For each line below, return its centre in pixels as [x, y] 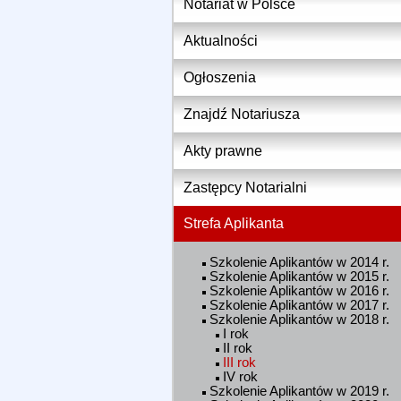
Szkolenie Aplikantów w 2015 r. [299, 276]
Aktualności [221, 40]
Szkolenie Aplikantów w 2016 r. [299, 290]
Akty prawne [223, 150]
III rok [239, 362]
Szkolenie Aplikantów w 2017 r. [299, 305]
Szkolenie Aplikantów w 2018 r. [299, 319]
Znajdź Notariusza [242, 114]
